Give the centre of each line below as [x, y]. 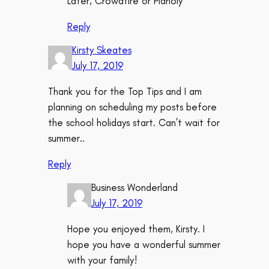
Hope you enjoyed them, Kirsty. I [136, 228]
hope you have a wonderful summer [144, 244]
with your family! [102, 260]
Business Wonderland [134, 187]
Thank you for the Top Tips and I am [125, 91]
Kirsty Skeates [101, 50]
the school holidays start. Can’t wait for [134, 122]
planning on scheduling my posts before [132, 107]
